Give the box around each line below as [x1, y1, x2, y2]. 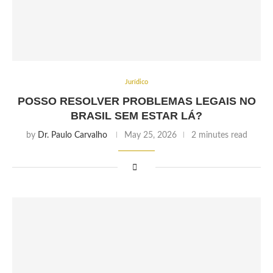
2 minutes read [191, 131, 247, 140]
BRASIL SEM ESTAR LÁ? [71, 110, 202, 122]
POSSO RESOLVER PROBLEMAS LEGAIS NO [17, 95, 256, 107]
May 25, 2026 [124, 131, 177, 140]
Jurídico [125, 79, 148, 85]
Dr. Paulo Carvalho [37, 131, 107, 140]
